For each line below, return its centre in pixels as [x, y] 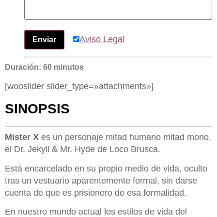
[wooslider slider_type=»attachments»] [79, 86]
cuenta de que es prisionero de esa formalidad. [96, 193]
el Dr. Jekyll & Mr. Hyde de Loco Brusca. [83, 149]
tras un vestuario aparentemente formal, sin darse [101, 180]
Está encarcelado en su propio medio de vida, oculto [106, 168]
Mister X [22, 137]
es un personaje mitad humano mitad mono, [125, 137]
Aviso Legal [102, 39]
